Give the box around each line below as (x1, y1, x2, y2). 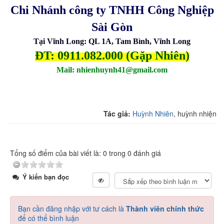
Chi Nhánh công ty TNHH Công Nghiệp (10, 3, 214, 16)
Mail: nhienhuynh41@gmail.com (56, 65, 167, 74)
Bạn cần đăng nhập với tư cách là (18, 203, 126, 213)
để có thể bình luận (18, 213, 79, 223)
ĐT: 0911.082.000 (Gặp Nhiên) (34, 49, 189, 62)
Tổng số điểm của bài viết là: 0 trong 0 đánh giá (10, 148, 161, 158)
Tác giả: (103, 108, 132, 118)
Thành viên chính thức (126, 203, 204, 213)
